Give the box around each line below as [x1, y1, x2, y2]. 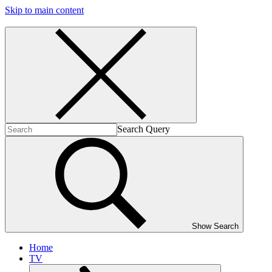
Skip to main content [5, 5, 84, 15]
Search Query [117, 124, 170, 134]
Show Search [192, 222, 239, 231]
